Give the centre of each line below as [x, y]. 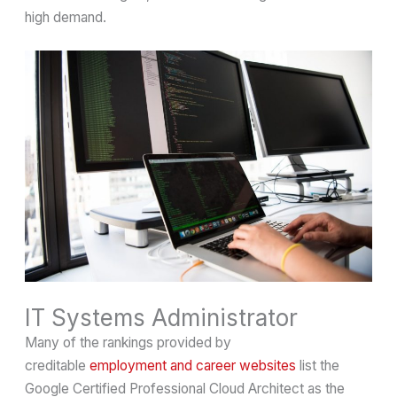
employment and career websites [193, 366]
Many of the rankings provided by [128, 343]
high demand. [66, 17]
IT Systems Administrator [162, 318]
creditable [58, 366]
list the [318, 366]
